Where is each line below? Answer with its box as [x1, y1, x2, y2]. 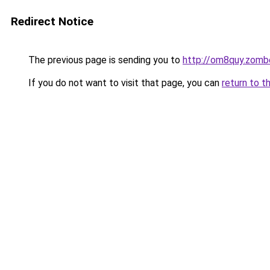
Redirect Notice [11, 14, 93, 28]
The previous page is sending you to [26, 54, 183, 66]
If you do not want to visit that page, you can [26, 77, 222, 89]
